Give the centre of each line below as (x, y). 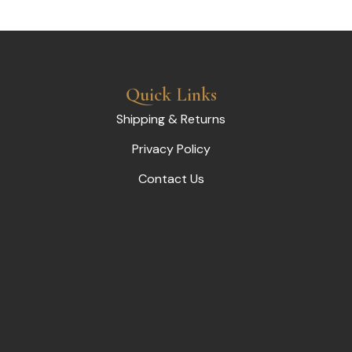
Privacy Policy (171, 148)
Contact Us (171, 178)
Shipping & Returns (171, 119)
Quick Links (171, 94)
